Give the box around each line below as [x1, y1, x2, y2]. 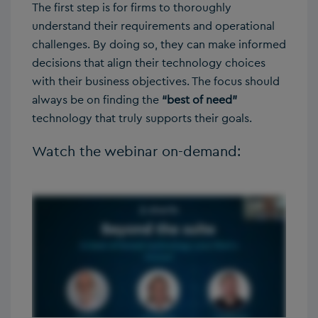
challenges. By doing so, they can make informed [32, 36, 286, 52]
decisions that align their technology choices [32, 55, 265, 70]
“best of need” [162, 92, 237, 107]
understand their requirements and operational [32, 18, 275, 33]
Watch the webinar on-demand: [32, 141, 241, 160]
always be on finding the [32, 92, 162, 107]
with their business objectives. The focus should [32, 73, 280, 89]
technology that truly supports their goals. [32, 110, 252, 126]
